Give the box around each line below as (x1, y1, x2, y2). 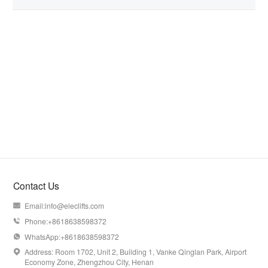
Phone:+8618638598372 (25, 215, 107, 226)
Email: (25, 200, 45, 211)
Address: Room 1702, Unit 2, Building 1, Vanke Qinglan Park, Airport (25, 246, 247, 257)
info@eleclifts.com (45, 200, 105, 211)
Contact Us (13, 179, 60, 193)
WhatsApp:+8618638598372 (25, 231, 120, 242)
